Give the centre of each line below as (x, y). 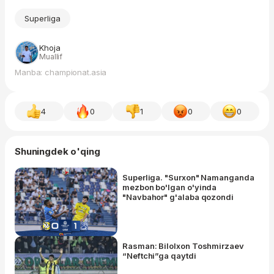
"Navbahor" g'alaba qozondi (178, 197)
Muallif (51, 56)
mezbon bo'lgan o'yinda (170, 187)
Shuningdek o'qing (57, 151)
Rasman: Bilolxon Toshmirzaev (183, 246)
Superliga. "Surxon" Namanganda (188, 177)
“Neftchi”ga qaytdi (159, 255)
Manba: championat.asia (61, 72)
